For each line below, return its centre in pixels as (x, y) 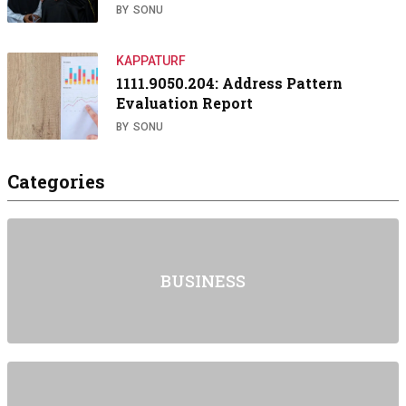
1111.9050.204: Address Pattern (229, 83)
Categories (56, 182)
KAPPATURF (151, 61)
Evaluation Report (184, 103)
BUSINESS (203, 281)
